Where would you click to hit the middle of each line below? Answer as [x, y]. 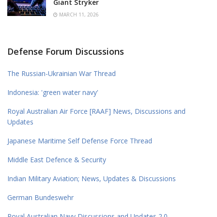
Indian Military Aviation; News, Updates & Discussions [92, 178]
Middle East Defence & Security [57, 159]
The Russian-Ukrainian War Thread [62, 73]
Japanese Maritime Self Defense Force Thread [80, 140]
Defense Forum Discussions [66, 51]
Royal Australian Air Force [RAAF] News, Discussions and [96, 111]
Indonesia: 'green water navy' [53, 92]
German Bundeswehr [40, 197]
